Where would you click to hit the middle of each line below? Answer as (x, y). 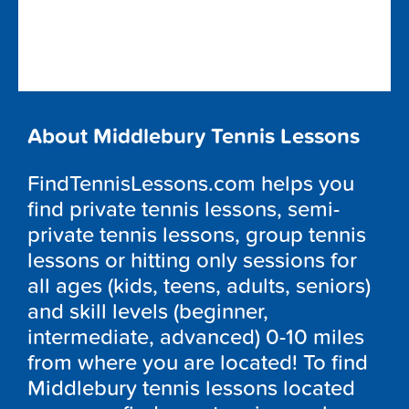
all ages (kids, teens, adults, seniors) (199, 286)
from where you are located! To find (198, 362)
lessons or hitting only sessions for (192, 260)
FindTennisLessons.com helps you (191, 184)
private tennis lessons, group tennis (197, 235)
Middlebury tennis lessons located (191, 388)
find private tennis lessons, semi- (184, 209)
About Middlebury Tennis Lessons (194, 136)
